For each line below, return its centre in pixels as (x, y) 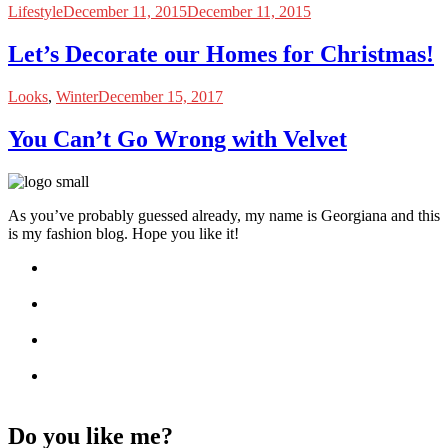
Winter (77, 97)
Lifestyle (35, 12)
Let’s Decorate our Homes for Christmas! (221, 54)
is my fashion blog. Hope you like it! (123, 233)
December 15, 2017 (160, 97)
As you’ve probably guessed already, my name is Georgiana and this (224, 215)
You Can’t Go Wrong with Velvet (177, 139)
